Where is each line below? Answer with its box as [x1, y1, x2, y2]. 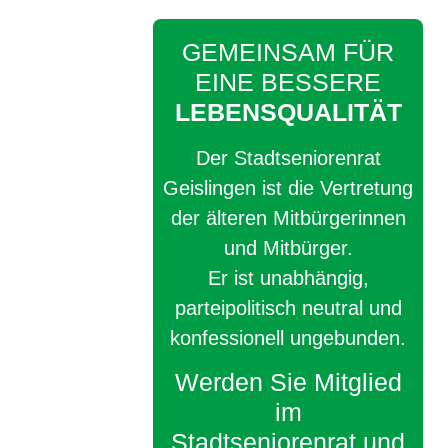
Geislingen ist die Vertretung [163, 176, 414, 199]
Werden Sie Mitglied [174, 368, 402, 397]
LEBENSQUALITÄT [174, 97, 402, 126]
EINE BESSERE [195, 67, 382, 96]
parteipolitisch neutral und [174, 296, 402, 319]
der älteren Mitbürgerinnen [170, 206, 406, 229]
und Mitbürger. [223, 236, 353, 259]
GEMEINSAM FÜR [182, 37, 395, 66]
